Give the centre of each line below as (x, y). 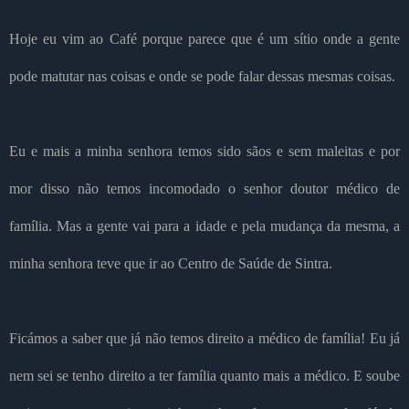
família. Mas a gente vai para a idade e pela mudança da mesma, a (204, 226)
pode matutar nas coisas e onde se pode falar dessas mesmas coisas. (202, 77)
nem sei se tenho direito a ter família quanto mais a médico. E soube (204, 376)
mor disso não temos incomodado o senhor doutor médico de (204, 189)
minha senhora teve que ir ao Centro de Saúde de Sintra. (171, 264)
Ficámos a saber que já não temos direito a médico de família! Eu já (204, 339)
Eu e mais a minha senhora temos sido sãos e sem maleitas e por (204, 152)
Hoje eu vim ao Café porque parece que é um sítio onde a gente (204, 39)
